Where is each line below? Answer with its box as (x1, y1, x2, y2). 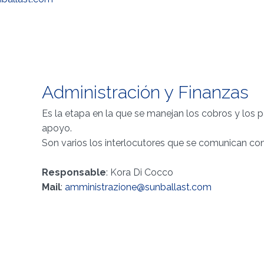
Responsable (41, 167, 106, 178)
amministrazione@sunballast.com (64, 181, 212, 193)
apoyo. (41, 123, 72, 134)
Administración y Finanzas (41, 82, 249, 103)
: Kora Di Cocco (105, 167, 173, 178)
